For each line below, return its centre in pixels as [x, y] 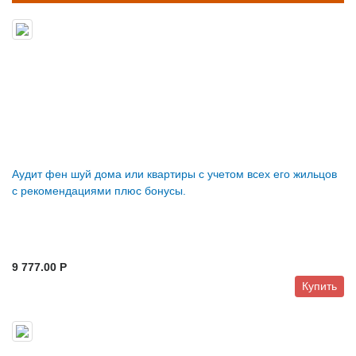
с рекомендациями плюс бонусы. [99, 191]
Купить [319, 286]
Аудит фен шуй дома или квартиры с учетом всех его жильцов [174, 174]
